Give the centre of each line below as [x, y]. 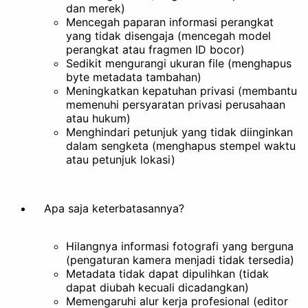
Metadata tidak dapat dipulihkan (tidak [167, 273]
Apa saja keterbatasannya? [114, 208]
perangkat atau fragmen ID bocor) [155, 50]
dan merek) [96, 9]
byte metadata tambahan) [134, 77]
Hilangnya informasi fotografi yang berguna [180, 246]
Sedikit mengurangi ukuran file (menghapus [179, 64]
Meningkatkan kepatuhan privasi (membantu [181, 91]
